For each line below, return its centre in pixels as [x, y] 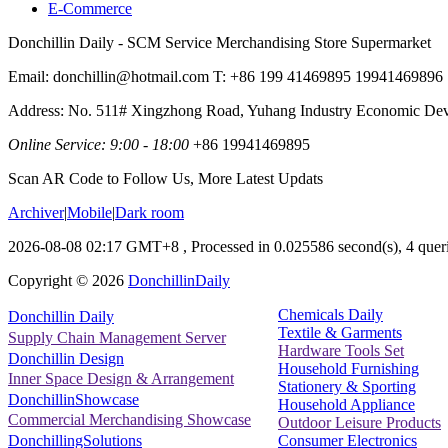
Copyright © [50, 280]
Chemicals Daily [330, 314]
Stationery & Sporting [347, 386]
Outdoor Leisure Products [359, 422]
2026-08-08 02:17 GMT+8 [93, 246]
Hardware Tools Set [341, 350]
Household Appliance [346, 404]
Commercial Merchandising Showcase [129, 420]
